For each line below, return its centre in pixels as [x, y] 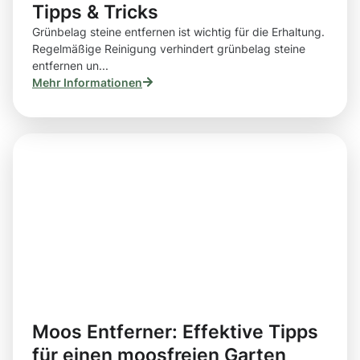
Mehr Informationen [87, 82]
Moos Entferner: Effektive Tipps [175, 332]
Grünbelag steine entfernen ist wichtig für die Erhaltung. [178, 31]
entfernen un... [70, 65]
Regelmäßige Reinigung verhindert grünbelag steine [169, 48]
